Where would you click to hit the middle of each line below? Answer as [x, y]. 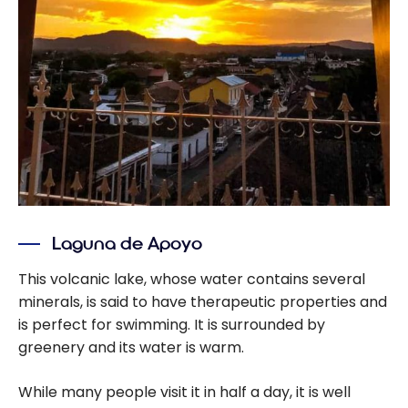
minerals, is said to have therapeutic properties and [203, 301]
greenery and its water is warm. [131, 347]
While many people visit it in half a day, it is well [184, 392]
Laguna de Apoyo [127, 244]
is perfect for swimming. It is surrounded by [172, 324]
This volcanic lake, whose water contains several [192, 279]
